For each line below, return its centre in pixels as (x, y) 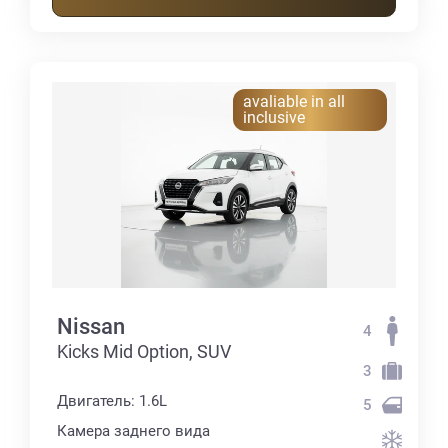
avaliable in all (294, 101)
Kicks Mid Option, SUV (144, 352)
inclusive (274, 117)
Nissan (91, 327)
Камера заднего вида (133, 431)
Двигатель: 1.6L (112, 401)
